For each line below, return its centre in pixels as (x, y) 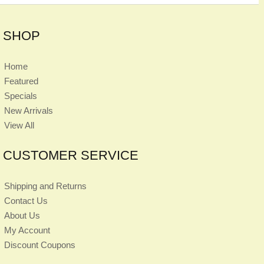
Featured (22, 81)
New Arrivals (29, 110)
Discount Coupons (40, 245)
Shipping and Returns (46, 186)
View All (19, 125)
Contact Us (26, 200)
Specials (21, 95)
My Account (27, 230)
